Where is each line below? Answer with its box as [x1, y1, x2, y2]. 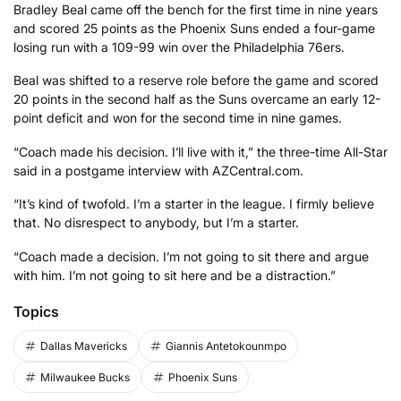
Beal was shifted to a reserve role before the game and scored [13, 73, 379, 89]
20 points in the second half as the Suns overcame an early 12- [13, 91, 380, 107]
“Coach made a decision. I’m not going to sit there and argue [13, 248, 369, 264]
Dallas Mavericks [40, 338, 127, 353]
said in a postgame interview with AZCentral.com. [13, 162, 303, 178]
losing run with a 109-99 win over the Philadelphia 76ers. [13, 38, 345, 55]
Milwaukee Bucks [40, 370, 130, 384]
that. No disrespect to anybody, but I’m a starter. [13, 215, 299, 231]
